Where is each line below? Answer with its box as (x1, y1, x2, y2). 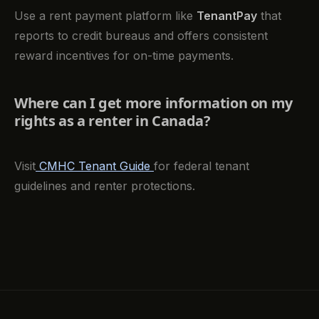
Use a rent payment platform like (14, 8, 197, 23)
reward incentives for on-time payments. (14, 48, 234, 63)
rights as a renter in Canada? (14, 110, 211, 130)
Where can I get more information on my (14, 93, 293, 113)
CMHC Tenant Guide (39, 158, 154, 173)
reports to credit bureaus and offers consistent (14, 28, 268, 43)
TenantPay (197, 8, 257, 23)
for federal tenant (154, 158, 249, 173)
